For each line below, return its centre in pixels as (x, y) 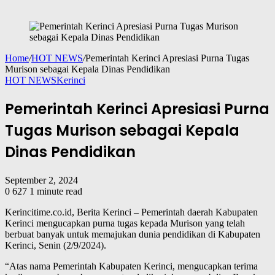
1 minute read (56, 192)
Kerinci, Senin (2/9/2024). (56, 246)
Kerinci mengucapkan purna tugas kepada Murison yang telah (125, 223)
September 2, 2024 (41, 180)
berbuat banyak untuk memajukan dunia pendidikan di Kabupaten (133, 234)
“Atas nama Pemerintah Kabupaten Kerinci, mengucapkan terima (131, 266)
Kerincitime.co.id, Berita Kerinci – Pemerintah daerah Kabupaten (131, 212)
